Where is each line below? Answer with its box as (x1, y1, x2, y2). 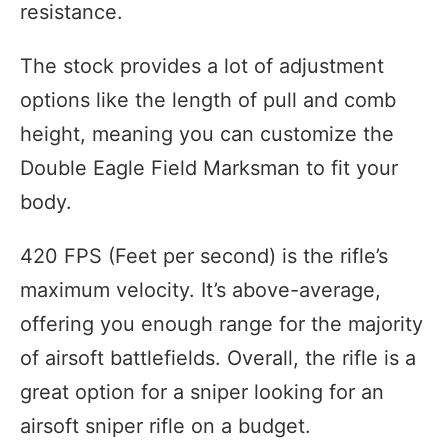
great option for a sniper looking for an (20, 380, 384, 405)
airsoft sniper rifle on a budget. (20, 414, 311, 439)
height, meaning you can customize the (20, 122, 394, 147)
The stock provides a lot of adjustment (20, 54, 384, 79)
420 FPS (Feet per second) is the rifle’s (20, 244, 388, 269)
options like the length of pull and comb (20, 88, 396, 113)
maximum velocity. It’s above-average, (20, 278, 381, 303)
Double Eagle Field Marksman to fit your (20, 156, 398, 181)
